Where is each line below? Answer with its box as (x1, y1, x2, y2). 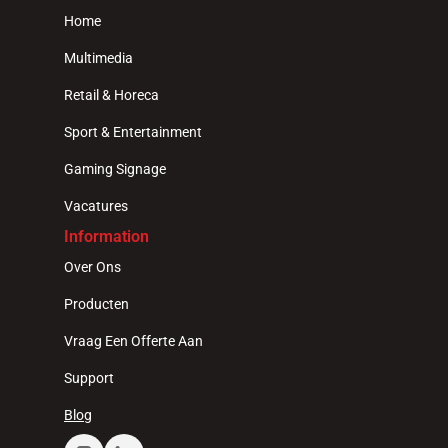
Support (64, 370, 114, 386)
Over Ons (64, 259, 121, 275)
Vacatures (64, 198, 128, 214)
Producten (64, 296, 129, 312)
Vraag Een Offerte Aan (64, 333, 203, 349)
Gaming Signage (64, 161, 166, 177)
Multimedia (64, 50, 133, 66)
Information (64, 227, 149, 246)
